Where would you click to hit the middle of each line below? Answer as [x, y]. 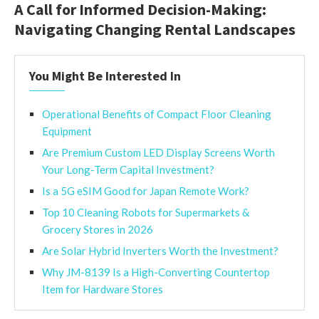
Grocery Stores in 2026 [98, 229]
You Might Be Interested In [105, 75]
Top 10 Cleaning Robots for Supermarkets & [146, 212]
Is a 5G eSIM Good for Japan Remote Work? [146, 190]
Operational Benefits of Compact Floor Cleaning [157, 114]
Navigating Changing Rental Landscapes [155, 29]
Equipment [67, 131]
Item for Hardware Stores [103, 289]
